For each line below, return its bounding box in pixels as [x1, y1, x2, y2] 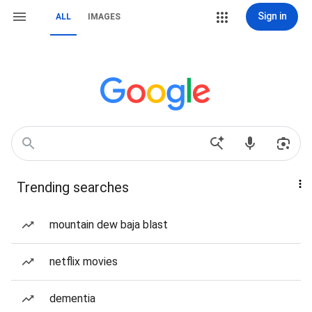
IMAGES [88, 12, 120, 22]
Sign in [257, 10, 287, 22]
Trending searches [17, 179, 129, 196]
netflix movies [49, 255, 118, 268]
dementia [49, 292, 95, 305]
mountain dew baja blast [49, 218, 168, 231]
